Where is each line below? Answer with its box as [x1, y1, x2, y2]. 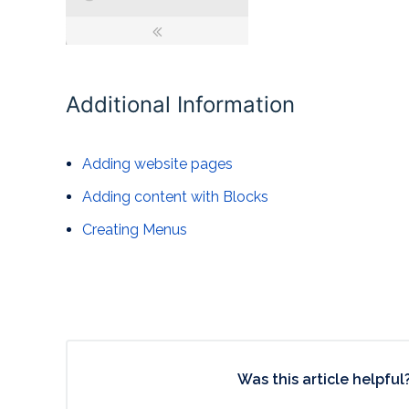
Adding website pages [82, 155, 233, 173]
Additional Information [66, 91, 295, 119]
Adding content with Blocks [82, 188, 268, 206]
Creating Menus [82, 221, 187, 239]
